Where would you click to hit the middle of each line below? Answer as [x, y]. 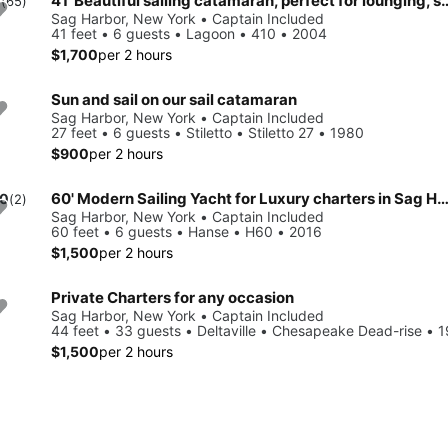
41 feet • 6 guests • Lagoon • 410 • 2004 [189, 33]
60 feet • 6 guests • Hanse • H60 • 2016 [186, 231]
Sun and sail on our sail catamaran [174, 99]
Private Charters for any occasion [172, 297]
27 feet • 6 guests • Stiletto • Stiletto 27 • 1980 [207, 132]
